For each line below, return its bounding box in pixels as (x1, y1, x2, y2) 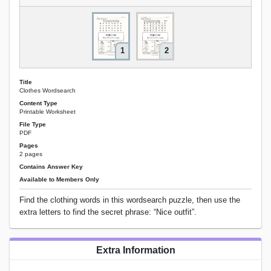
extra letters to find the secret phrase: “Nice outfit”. (19, 207, 197, 217)
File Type (19, 120, 46, 128)
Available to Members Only (19, 176, 99, 183)
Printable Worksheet (19, 108, 76, 115)
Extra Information (96, 245, 175, 256)
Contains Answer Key (19, 163, 83, 171)
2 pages (19, 151, 42, 158)
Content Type (19, 99, 57, 106)
